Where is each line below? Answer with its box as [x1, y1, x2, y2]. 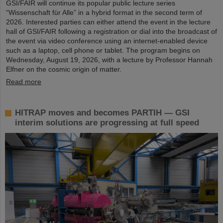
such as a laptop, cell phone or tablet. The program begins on [6, 46, 200, 55]
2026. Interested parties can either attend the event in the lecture [6, 18, 211, 26]
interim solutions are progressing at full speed [15, 118, 199, 128]
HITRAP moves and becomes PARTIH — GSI [15, 108, 190, 118]
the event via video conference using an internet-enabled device [6, 37, 208, 45]
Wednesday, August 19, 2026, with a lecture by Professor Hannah [6, 56, 213, 64]
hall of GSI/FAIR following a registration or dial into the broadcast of [6, 27, 217, 36]
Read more [6, 78, 41, 86]
